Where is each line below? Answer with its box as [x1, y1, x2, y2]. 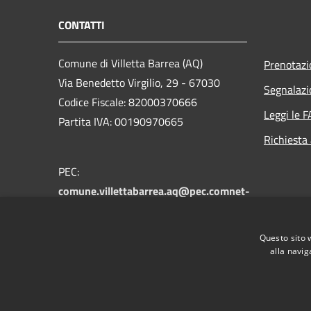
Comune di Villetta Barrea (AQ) [58, 54, 203, 72]
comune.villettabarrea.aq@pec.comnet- [58, 182, 250, 199]
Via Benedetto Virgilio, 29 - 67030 [58, 74, 220, 91]
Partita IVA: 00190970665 [58, 112, 183, 130]
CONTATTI [58, 16, 105, 33]
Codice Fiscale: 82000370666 [58, 93, 197, 110]
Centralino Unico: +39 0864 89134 [58, 221, 222, 238]
